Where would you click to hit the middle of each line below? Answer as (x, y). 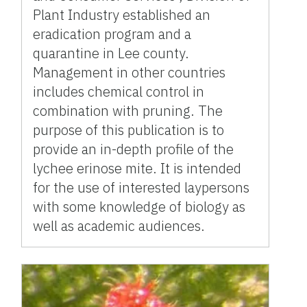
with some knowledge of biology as (139, 206)
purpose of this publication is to (129, 130)
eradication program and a (112, 34)
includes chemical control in (119, 91)
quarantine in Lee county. (111, 53)
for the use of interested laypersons (142, 187)
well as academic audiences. (119, 225)
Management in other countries (130, 72)
